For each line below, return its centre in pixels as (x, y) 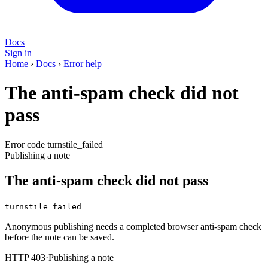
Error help (83, 64)
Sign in (18, 53)
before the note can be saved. (60, 237)
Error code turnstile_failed (54, 144)
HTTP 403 (25, 257)
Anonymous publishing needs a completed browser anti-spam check (133, 226)
